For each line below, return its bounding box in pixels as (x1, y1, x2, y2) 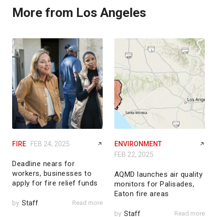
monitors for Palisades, (114, 180, 195, 189)
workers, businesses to (12, 169, 92, 178)
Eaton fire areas (114, 189, 169, 199)
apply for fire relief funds (12, 179, 98, 188)
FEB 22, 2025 (114, 151, 154, 159)
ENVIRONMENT (114, 140, 162, 148)
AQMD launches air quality (114, 170, 203, 179)
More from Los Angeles (12, 5, 146, 20)
